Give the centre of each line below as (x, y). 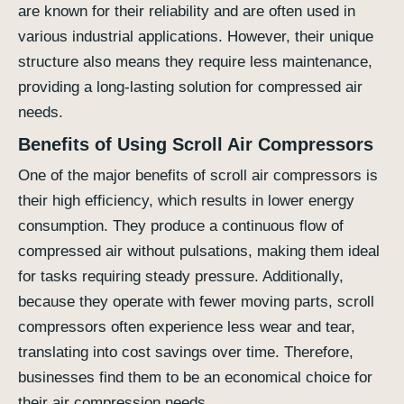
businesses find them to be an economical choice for (195, 378)
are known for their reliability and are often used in (187, 12)
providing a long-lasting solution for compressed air (190, 87)
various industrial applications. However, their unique (196, 37)
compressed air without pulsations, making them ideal (199, 252)
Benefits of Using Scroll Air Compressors (196, 145)
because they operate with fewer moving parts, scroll (196, 302)
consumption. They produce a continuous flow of (181, 226)
